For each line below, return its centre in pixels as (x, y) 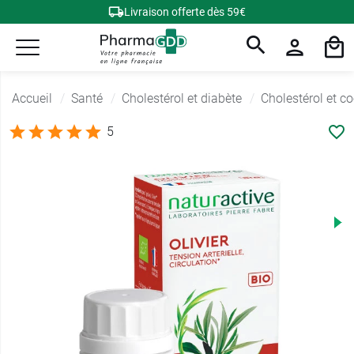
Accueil (32, 98)
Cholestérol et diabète (182, 98)
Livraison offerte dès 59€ (185, 12)
